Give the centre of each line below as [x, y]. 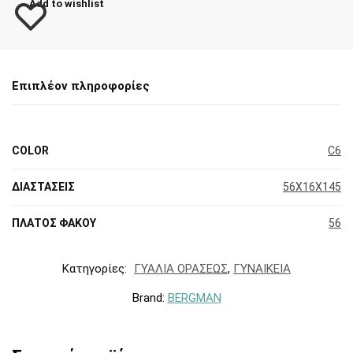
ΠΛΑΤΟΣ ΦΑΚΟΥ [54, 223]
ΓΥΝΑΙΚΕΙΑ [262, 268]
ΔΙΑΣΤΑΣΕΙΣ [43, 186]
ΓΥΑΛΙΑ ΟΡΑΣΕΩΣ [181, 268]
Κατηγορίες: [96, 268]
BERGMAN [194, 297]
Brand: [150, 297]
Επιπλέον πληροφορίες [81, 86]
